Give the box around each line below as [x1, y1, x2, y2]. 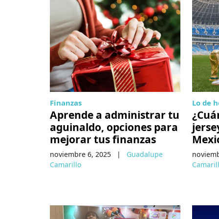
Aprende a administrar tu [50, 107, 179, 122]
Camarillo [50, 159, 82, 169]
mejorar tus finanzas [50, 131, 156, 146]
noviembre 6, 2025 [50, 149, 111, 159]
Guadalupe [127, 149, 163, 159]
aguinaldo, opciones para [50, 119, 178, 134]
